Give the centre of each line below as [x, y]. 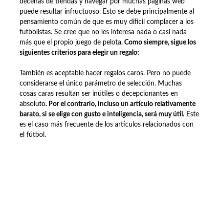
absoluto [32, 104]
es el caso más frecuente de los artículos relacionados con [106, 125]
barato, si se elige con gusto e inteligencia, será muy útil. [102, 115]
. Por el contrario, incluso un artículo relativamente [120, 104]
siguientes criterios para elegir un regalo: [79, 53]
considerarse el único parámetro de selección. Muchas [100, 84]
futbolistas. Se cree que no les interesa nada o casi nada [103, 33]
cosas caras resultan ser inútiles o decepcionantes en [99, 94]
